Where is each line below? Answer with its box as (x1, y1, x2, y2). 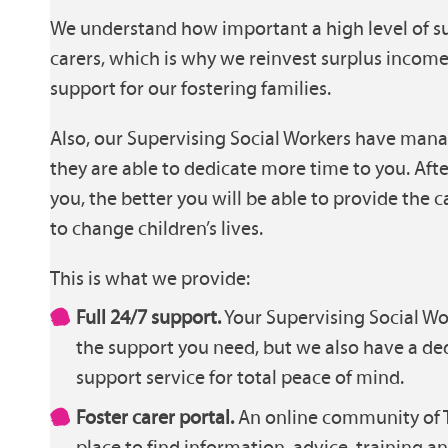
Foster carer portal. (76, 405, 234, 429)
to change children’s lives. (50, 215, 264, 240)
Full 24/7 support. (76, 305, 221, 330)
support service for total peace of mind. (76, 365, 404, 390)
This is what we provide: (50, 265, 251, 290)
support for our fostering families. (50, 75, 332, 100)
